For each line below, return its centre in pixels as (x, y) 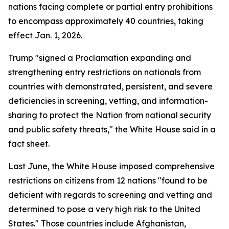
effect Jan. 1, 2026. (45, 35)
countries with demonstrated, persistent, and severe (110, 86)
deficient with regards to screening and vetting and (110, 195)
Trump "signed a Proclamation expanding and (100, 58)
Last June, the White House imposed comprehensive (111, 166)
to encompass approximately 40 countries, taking (106, 21)
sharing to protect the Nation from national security (110, 115)
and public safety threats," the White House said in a (112, 129)
